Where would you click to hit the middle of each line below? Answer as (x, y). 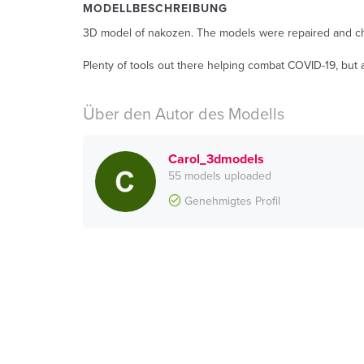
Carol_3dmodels (216, 159)
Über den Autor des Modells (184, 115)
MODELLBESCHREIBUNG (155, 9)
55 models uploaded (220, 176)
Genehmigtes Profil (231, 201)
